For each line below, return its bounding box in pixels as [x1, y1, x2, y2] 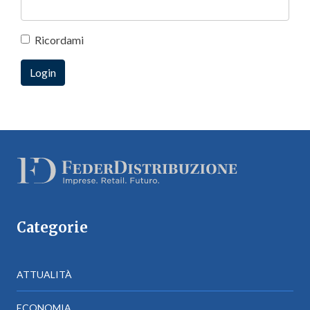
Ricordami [35, 33, 84, 46]
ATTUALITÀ [17, 268, 72, 280]
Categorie [17, 219, 88, 236]
